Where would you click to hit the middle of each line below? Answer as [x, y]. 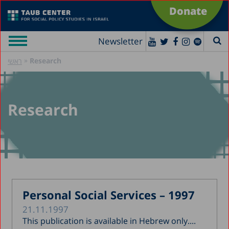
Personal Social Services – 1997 [109, 194]
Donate [188, 11]
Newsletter [120, 41]
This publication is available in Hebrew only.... [109, 221]
